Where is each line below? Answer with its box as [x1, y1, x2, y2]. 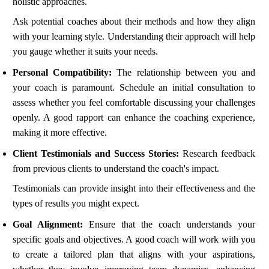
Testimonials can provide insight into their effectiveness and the [13, 183, 255, 194]
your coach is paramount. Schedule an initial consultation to [13, 82, 255, 93]
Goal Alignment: [13, 219, 83, 230]
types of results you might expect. [13, 198, 139, 209]
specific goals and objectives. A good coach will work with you [13, 234, 255, 245]
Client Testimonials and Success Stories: [13, 148, 179, 159]
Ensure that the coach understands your [83, 219, 255, 230]
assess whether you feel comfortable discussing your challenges [13, 97, 255, 108]
